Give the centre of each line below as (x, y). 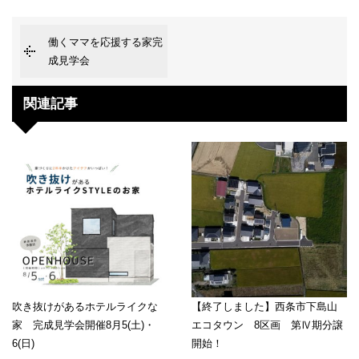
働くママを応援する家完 (105, 42)
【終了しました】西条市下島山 (264, 307)
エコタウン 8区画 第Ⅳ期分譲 (267, 325)
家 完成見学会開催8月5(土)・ (83, 325)
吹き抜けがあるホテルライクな (85, 307)
